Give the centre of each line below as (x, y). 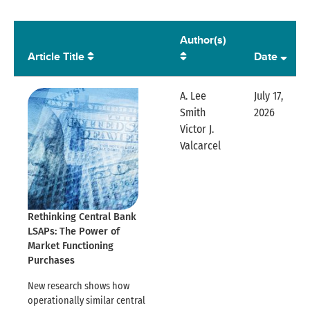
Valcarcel (200, 146)
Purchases (51, 261)
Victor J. (197, 129)
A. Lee (193, 96)
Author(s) (203, 40)
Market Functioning (71, 246)
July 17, (268, 96)
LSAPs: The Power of (74, 232)
